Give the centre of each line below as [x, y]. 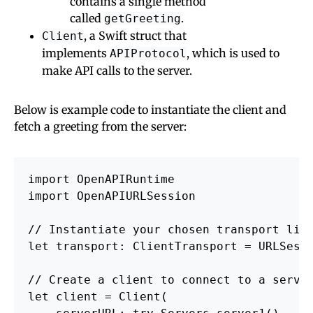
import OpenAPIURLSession [112, 196]
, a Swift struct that [135, 35]
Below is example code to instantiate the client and [150, 109]
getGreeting [143, 18]
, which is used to [233, 53]
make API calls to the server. [117, 70]
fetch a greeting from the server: [100, 126]
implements [76, 53]
